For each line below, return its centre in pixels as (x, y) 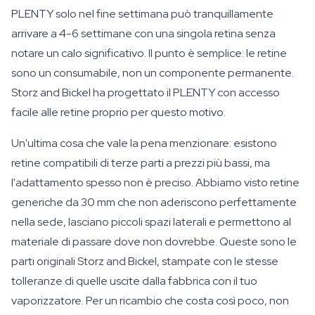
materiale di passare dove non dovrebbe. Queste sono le (154, 242)
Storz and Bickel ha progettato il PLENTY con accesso (146, 92)
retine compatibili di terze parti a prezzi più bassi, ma (141, 163)
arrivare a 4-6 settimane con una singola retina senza (143, 33)
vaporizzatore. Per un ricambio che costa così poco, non (150, 301)
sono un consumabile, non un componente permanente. (153, 73)
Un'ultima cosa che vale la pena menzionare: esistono (144, 143)
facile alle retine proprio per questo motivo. (118, 112)
